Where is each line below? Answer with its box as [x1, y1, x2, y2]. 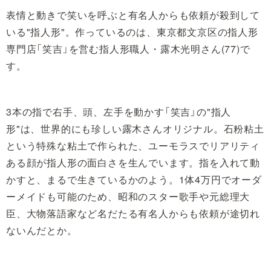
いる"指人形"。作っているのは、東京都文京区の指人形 [6, 24, 258, 39]
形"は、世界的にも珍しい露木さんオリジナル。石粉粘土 [6, 121, 264, 135]
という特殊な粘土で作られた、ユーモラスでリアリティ [6, 138, 261, 152]
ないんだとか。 [6, 223, 77, 237]
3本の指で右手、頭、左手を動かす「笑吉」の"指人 [6, 104, 232, 119]
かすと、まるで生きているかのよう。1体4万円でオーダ [6, 172, 262, 186]
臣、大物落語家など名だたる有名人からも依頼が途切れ [6, 206, 260, 220]
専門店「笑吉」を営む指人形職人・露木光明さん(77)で [6, 41, 250, 56]
